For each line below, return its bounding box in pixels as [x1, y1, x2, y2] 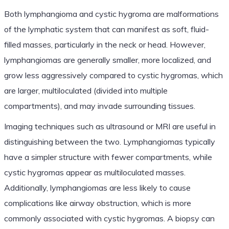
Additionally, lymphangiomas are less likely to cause [4, 182, 191, 193]
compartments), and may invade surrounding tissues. [4, 100, 195, 111]
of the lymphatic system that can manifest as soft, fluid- [4, 24, 209, 34]
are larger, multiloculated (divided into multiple [4, 85, 168, 96]
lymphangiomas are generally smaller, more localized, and [4, 54, 211, 65]
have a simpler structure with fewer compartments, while [4, 151, 212, 162]
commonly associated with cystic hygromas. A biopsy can [4, 213, 215, 223]
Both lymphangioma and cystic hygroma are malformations [4, 8, 219, 19]
